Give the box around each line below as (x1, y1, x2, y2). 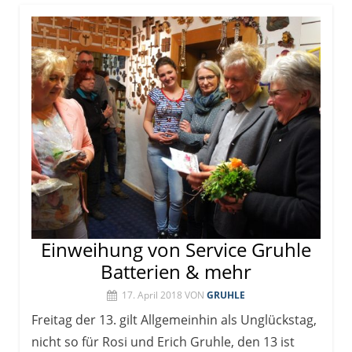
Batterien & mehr (101, 258, 251, 285)
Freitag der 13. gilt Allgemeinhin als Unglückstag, (31, 311, 317, 329)
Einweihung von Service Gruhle (41, 236, 311, 263)
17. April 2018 (122, 288, 182, 302)
